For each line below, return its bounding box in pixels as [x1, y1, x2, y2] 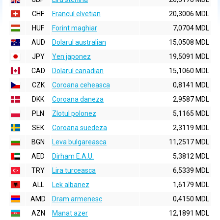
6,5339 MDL [173, 166, 209, 174]
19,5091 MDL [169, 53, 209, 60]
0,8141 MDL [173, 81, 209, 89]
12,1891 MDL [169, 209, 209, 217]
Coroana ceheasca [52, 81, 110, 89]
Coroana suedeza [52, 124, 107, 132]
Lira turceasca [52, 166, 96, 174]
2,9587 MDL [173, 95, 209, 103]
